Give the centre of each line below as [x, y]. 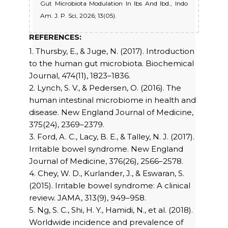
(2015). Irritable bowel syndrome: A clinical [110, 186]
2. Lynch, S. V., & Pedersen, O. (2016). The [105, 88]
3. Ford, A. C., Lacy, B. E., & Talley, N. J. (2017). [112, 137]
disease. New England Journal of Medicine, [111, 112]
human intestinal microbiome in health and [112, 100]
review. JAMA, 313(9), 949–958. [88, 198]
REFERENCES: [55, 37]
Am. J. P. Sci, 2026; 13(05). [78, 15]
